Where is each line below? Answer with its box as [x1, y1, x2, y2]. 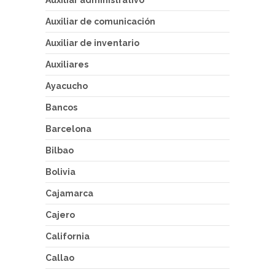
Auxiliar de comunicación [45, 17, 155, 27]
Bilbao [45, 145, 74, 156]
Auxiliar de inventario [45, 38, 139, 48]
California [45, 231, 90, 242]
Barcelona [45, 124, 91, 134]
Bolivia [45, 167, 76, 177]
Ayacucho [45, 81, 88, 91]
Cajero [45, 210, 75, 220]
